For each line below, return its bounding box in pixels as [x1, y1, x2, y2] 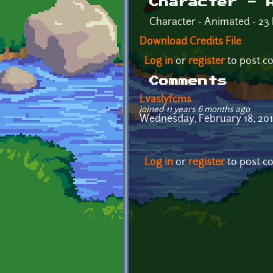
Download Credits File [140, 37, 241, 48]
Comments [149, 76, 227, 87]
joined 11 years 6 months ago [140, 105, 250, 114]
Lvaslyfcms [140, 94, 191, 105]
